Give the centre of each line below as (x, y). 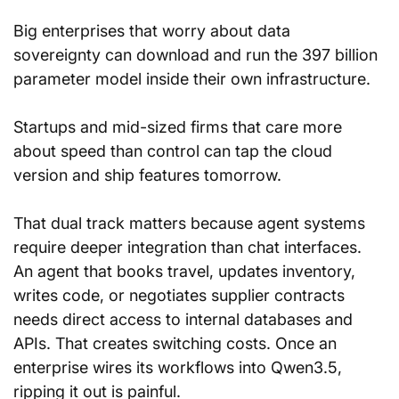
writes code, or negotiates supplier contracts (181, 295)
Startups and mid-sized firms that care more (180, 127)
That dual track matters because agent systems (191, 223)
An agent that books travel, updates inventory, (187, 271)
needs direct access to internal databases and (185, 319)
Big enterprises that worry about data (154, 31)
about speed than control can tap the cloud (175, 151)
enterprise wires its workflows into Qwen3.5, (180, 367)
